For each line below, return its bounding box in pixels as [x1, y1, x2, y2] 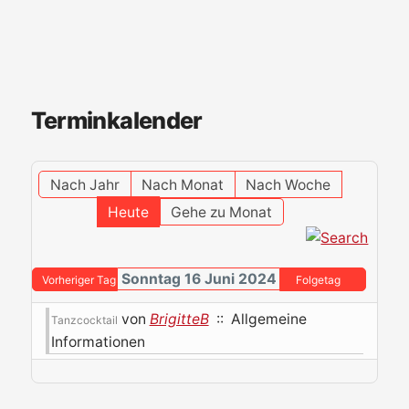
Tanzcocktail [50, 313, 118, 328]
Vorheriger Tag [42, 273, 117, 288]
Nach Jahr [49, 176, 120, 194]
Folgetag [295, 273, 341, 288]
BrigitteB [149, 310, 209, 329]
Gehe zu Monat [170, 204, 272, 222]
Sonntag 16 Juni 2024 [121, 270, 277, 288]
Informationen [50, 333, 145, 351]
